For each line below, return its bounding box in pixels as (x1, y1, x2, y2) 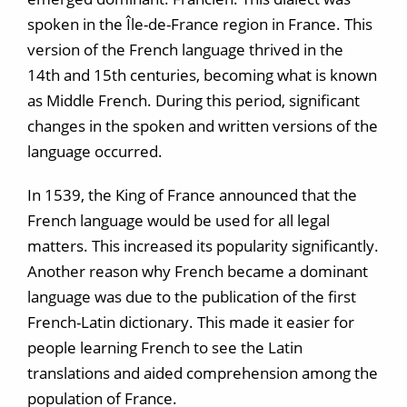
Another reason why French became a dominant (27, 261, 368, 282)
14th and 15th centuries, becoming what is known (27, 65, 377, 85)
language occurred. (27, 141, 163, 162)
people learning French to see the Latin (27, 337, 303, 358)
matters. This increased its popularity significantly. (27, 235, 379, 256)
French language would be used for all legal (27, 210, 330, 231)
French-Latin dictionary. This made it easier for (27, 312, 354, 333)
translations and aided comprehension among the (27, 362, 378, 383)
